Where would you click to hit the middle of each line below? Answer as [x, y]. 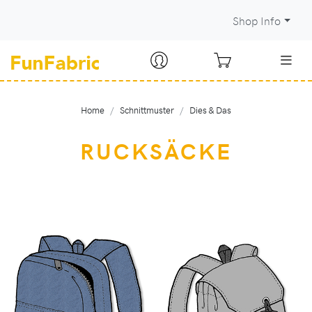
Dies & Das [210, 109]
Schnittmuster [147, 109]
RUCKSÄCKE [156, 150]
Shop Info [256, 21]
